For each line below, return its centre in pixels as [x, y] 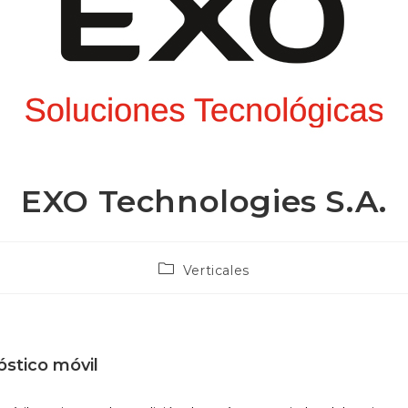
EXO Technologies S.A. [204, 201]
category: [190, 285]
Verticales [216, 270]
